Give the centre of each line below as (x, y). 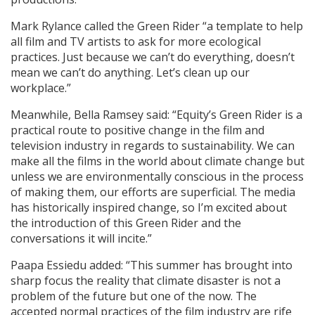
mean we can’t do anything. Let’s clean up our (130, 73)
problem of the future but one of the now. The (134, 296)
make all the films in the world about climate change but (157, 161)
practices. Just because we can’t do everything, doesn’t (153, 57)
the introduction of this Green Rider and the (126, 223)
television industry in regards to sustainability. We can (153, 146)
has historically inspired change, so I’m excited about (149, 208)
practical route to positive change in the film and (137, 130)
